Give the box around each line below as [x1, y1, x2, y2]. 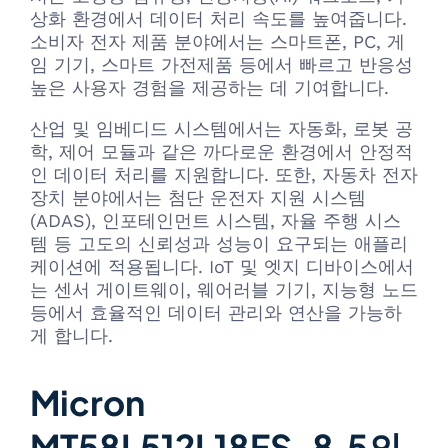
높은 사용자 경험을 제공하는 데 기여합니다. [30, 77, 389, 99]
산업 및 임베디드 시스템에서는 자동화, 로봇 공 [30, 118, 413, 140]
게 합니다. [30, 325, 113, 347]
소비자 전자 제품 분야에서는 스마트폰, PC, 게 [30, 31, 405, 53]
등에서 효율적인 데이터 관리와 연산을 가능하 [30, 302, 402, 324]
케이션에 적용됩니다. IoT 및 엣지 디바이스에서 [30, 256, 414, 278]
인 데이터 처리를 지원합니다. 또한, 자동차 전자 [30, 164, 418, 186]
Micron [30, 381, 145, 425]
